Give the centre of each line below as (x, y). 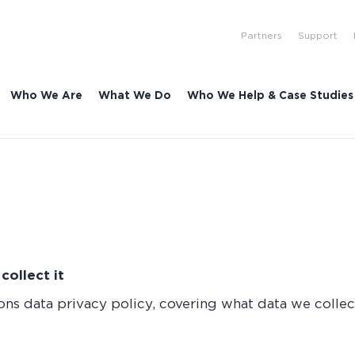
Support (318, 35)
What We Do (135, 95)
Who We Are (47, 95)
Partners (262, 35)
